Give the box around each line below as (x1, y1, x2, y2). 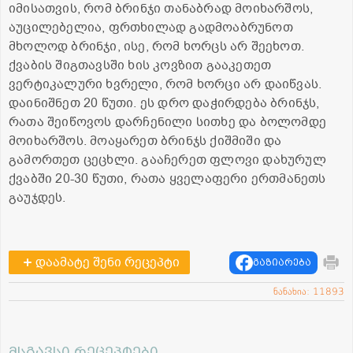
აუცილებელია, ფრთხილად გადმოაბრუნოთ (9, 19, 293, 37)
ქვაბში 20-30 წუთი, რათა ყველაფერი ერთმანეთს (9, 170, 326, 188)
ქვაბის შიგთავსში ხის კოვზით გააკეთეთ (9, 57, 272, 75)
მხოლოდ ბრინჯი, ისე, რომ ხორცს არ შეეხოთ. (9, 38, 305, 56)
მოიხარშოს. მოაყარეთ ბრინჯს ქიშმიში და (9, 132, 282, 150)
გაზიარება (253, 257, 311, 269)
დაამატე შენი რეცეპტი (35, 254, 180, 272)
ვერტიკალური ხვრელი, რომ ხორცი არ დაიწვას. (9, 76, 322, 94)
